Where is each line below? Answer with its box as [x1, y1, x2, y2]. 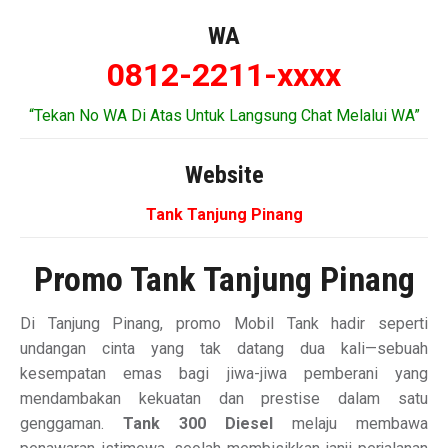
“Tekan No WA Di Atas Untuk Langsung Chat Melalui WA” [28, 106, 420, 126]
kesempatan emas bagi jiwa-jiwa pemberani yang [20, 364, 428, 384]
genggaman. [20, 414, 123, 434]
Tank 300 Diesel [123, 414, 273, 434]
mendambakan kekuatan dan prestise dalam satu [20, 389, 428, 409]
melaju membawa [273, 414, 428, 434]
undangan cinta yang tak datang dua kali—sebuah [20, 339, 428, 359]
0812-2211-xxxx [107, 56, 341, 95]
